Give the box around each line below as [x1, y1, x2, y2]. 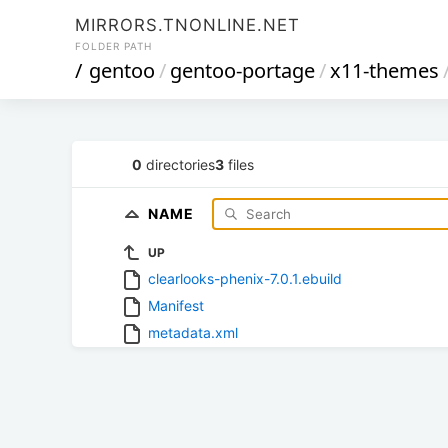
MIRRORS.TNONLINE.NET [75, 15, 300, 35]
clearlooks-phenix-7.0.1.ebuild [148, 269, 342, 287]
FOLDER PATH [75, 40, 152, 52]
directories [142, 155, 215, 173]
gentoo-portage [170, 57, 315, 84]
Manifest [148, 296, 204, 314]
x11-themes [330, 57, 439, 84]
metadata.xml [148, 323, 238, 341]
